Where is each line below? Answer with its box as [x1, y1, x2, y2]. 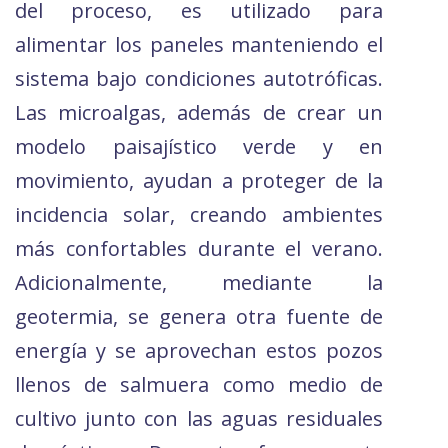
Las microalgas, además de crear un [15, 99, 383, 127]
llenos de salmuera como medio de [15, 371, 383, 399]
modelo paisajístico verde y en [15, 133, 383, 161]
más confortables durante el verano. [15, 235, 383, 263]
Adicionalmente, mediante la [15, 269, 383, 297]
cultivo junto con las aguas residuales [15, 405, 383, 433]
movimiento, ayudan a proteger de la [15, 167, 383, 195]
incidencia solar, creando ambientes [15, 201, 383, 229]
